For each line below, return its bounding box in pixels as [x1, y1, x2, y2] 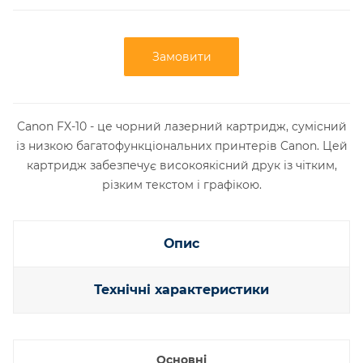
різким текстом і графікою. [101, 177, 262, 192]
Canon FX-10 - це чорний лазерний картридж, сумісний [16, 119, 347, 134]
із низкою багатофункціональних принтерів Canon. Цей [15, 139, 348, 153]
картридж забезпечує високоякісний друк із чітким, [26, 158, 337, 173]
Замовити [152, 49, 211, 64]
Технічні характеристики [94, 282, 269, 297]
